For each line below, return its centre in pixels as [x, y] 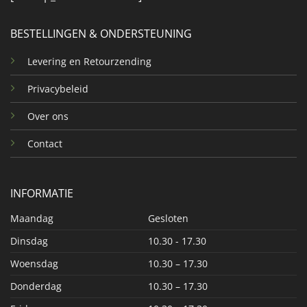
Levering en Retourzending [89, 61]
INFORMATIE [41, 194]
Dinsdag [29, 241]
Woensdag [34, 264]
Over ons [48, 116]
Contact [45, 143]
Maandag [32, 219]
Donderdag [36, 286]
